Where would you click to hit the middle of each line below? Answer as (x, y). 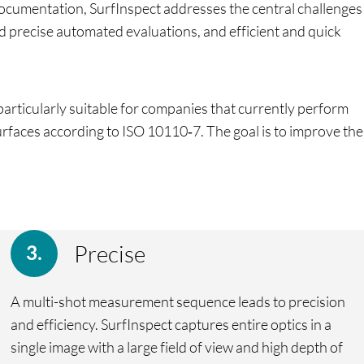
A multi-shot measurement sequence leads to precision (178, 301)
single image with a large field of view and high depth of (177, 347)
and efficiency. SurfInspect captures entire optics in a (171, 324)
